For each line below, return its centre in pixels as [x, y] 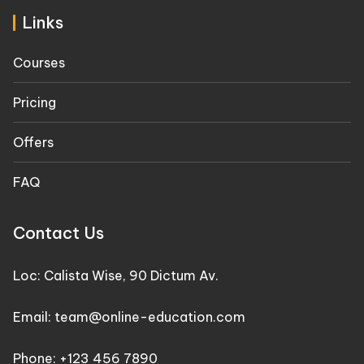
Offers [33, 143]
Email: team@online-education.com [129, 317]
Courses [39, 63]
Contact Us [58, 233]
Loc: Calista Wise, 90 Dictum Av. [116, 276]
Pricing [35, 103]
